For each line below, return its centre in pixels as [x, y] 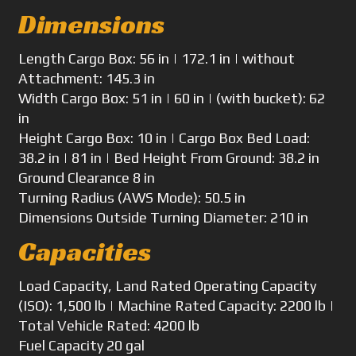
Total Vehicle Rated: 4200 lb [109, 325]
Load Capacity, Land [83, 285]
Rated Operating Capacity [234, 285]
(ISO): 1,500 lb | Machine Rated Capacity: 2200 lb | [177, 305]
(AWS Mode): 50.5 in [182, 197]
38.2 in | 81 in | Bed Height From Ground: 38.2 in [169, 157]
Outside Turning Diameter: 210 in [203, 217]
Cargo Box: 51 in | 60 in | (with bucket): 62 [193, 98]
